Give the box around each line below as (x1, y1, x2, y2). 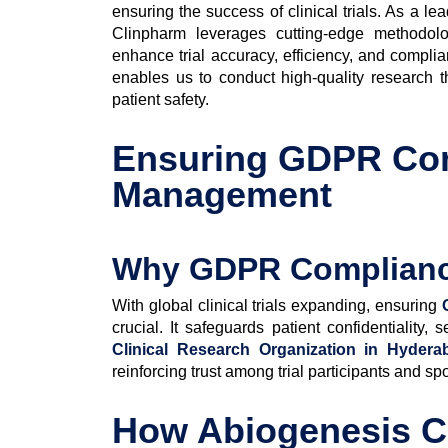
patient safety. (112, 90, 209, 108)
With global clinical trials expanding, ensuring (112, 296, 442, 314)
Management (112, 173, 332, 215)
